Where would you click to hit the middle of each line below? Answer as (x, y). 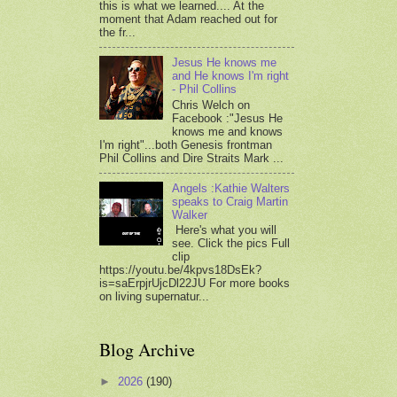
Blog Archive (147, 350)
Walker (190, 214)
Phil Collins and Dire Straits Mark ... (191, 158)
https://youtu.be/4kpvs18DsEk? (180, 270)
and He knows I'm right (231, 76)
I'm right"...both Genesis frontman (186, 144)
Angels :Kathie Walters (231, 188)
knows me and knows (228, 131)
